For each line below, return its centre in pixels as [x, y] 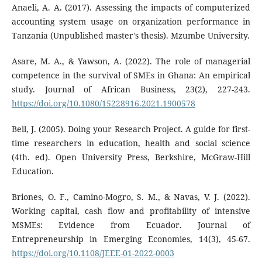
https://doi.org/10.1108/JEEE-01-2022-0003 [93, 253]
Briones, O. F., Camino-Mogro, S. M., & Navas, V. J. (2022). [131, 196]
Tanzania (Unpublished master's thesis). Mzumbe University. [130, 35]
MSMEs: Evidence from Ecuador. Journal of [131, 225]
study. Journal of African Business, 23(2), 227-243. [131, 89]
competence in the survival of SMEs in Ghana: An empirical [131, 75]
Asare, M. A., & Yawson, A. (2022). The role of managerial [131, 61]
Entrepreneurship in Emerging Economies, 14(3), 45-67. [131, 239]
